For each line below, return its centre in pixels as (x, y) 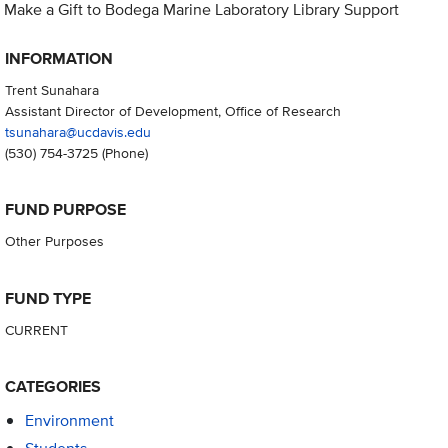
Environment (69, 420)
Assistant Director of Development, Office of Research (172, 111)
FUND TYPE (47, 298)
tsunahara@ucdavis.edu (77, 132)
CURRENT (36, 329)
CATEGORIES (52, 386)
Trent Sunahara (51, 90)
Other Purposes (54, 241)
